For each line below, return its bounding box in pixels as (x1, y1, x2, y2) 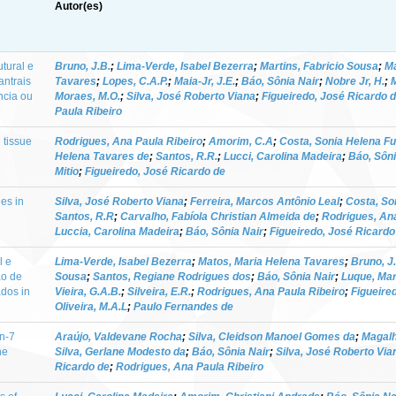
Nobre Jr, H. (325, 74, 385, 88)
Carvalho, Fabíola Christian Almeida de (120, 209, 316, 223)
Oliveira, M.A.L (55, 300, 127, 313)
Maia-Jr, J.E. (174, 74, 235, 88)
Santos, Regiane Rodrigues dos (93, 270, 251, 283)
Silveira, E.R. (127, 285, 191, 298)
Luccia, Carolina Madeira (55, 225, 179, 238)
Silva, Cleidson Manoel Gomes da (188, 330, 355, 343)
